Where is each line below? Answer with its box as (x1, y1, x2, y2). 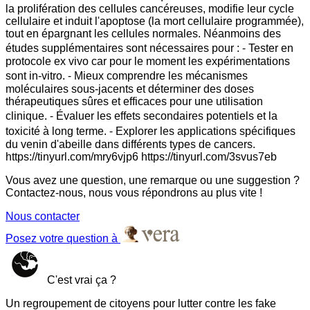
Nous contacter (6, 210, 80, 222)
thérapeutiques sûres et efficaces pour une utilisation (6, 95, 263, 107)
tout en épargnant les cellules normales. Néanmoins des (6, 27, 281, 39)
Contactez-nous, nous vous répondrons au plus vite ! (6, 186, 262, 199)
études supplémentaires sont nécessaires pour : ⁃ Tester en (6, 42, 293, 54)
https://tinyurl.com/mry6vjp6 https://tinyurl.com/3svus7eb (6, 150, 277, 163)
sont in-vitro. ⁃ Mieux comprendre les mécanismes (6, 69, 248, 82)
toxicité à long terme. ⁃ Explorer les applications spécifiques (6, 125, 295, 137)
